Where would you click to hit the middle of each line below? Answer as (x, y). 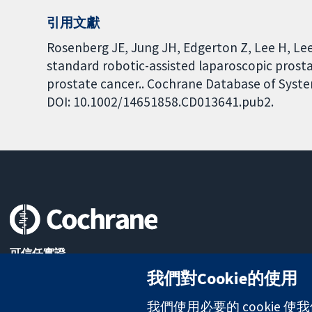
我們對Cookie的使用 (222, 278)
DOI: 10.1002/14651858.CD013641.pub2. (161, 101)
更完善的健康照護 (55, 284)
